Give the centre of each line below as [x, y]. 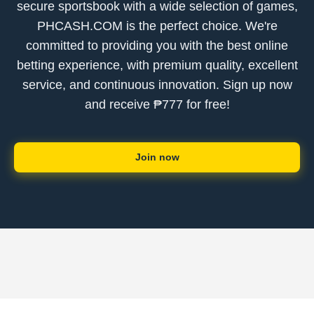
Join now [157, 157]
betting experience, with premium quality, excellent [157, 65]
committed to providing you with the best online [157, 46]
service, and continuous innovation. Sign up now [157, 85]
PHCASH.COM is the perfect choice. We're [157, 26]
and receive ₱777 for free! [157, 104]
